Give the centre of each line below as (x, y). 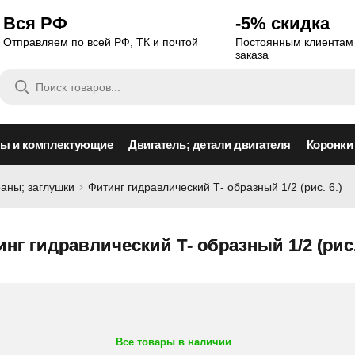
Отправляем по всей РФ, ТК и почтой (100, 42)
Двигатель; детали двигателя (210, 145)
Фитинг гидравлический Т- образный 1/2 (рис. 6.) (215, 187)
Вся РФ (35, 23)
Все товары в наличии (173, 342)
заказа (252, 55)
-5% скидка (283, 23)
